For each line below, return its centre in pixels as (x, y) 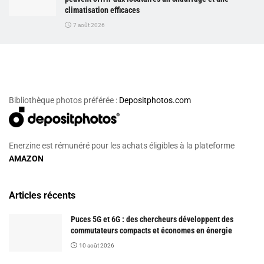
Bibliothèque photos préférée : (64, 100)
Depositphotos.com (155, 100)
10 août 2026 (96, 245)
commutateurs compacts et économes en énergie (151, 230)
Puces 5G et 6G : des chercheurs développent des (152, 219)
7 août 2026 (88, 25)
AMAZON (26, 158)
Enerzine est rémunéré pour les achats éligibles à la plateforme (122, 145)
